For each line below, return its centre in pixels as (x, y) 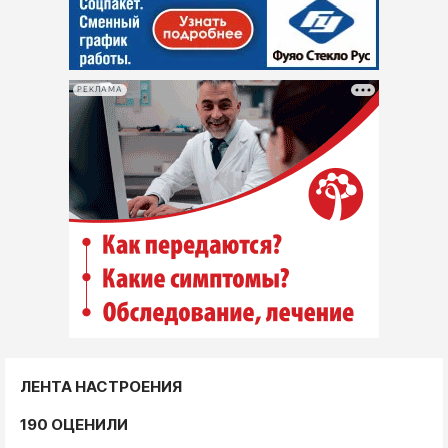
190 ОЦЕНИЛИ (74, 424)
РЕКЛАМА (100, 90)
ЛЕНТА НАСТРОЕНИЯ (101, 386)
